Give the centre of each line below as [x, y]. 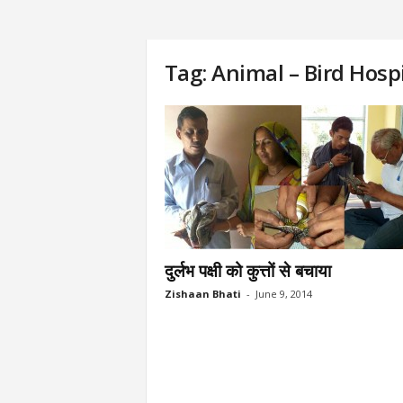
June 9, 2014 [283, 294]
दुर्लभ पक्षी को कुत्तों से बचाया [247, 271]
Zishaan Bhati [202, 294]
